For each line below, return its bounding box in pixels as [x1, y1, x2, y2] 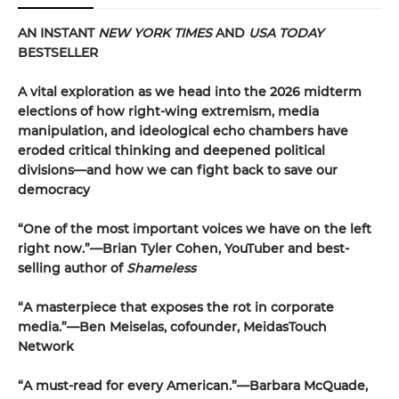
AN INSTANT [18, 24, 98, 41]
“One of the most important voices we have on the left [18, 220, 371, 237]
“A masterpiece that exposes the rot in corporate [18, 298, 334, 315]
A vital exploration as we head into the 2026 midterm [18, 83, 362, 100]
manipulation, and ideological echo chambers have [18, 122, 348, 139]
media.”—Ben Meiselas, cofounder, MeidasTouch [18, 318, 327, 335]
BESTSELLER [18, 44, 98, 61]
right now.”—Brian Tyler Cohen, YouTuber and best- [18, 240, 349, 256]
